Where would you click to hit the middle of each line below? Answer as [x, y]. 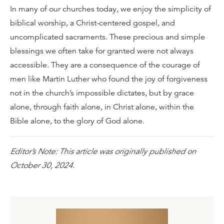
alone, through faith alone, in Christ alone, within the [102, 107]
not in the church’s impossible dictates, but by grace [102, 93]
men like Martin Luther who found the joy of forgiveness [109, 79]
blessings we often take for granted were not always [102, 51]
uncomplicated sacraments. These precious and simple [107, 37]
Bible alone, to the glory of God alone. [77, 121]
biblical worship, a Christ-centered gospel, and [92, 23]
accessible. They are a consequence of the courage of [105, 65]
